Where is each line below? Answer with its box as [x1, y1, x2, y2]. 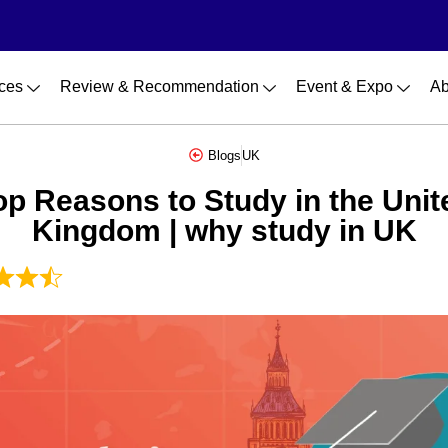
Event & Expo [295, 78, 393, 95]
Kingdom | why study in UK [31, 213, 417, 247]
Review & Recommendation [59, 78, 259, 95]
